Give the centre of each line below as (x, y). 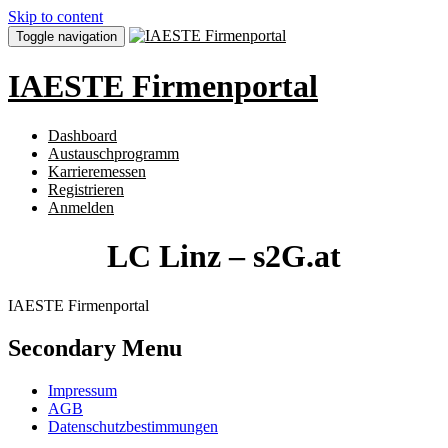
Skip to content (55, 16)
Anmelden (81, 207)
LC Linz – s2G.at (224, 256)
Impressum (82, 390)
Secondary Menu (95, 347)
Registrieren (86, 189)
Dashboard (82, 135)
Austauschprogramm (113, 153)
